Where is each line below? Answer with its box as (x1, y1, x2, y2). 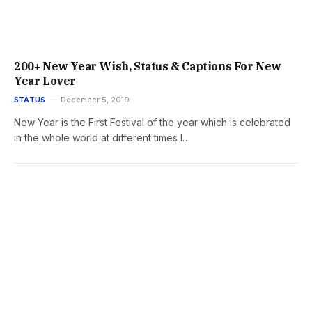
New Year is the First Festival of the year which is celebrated (14, 116, 290, 128)
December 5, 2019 (61, 94, 130, 104)
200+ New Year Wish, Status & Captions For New (14, 58, 282, 73)
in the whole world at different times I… (14, 131, 190, 143)
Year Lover (14, 73, 77, 88)
